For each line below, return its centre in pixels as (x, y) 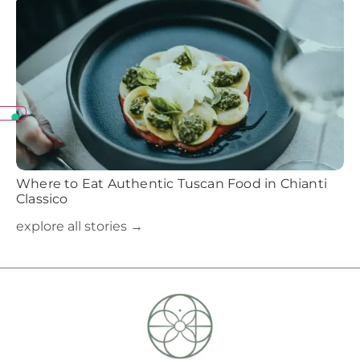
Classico (42, 198)
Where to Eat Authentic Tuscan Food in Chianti (172, 183)
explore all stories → (80, 226)
